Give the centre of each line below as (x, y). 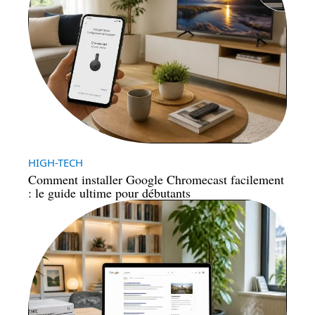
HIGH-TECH (56, 163)
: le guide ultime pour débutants (109, 193)
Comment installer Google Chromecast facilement (156, 180)
